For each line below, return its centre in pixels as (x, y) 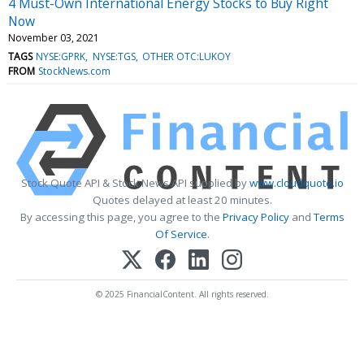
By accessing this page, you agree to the (121, 217)
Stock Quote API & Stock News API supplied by (135, 182)
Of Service (181, 234)
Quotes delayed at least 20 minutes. (182, 199)
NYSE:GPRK (61, 56)
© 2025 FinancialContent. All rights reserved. (182, 294)
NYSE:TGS (114, 56)
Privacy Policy (256, 217)
